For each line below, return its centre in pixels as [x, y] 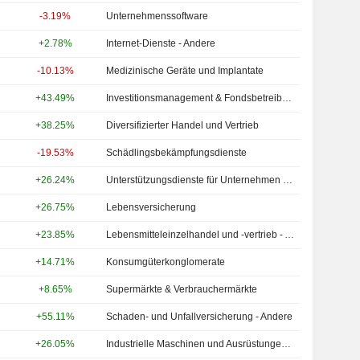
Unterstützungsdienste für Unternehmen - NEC [288, 180]
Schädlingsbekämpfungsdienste [177, 153]
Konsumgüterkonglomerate [166, 262]
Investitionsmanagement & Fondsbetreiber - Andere [287, 98]
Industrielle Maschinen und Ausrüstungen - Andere [286, 344]
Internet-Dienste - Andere [161, 43]
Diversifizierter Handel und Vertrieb [183, 125]
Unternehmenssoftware [157, 16]
